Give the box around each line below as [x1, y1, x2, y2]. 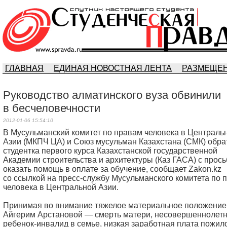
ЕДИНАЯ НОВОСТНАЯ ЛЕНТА [54, 64, 172, 72]
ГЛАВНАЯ [5, 64, 44, 72]
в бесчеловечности [3, 102, 100, 115]
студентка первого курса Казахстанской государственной [3, 146, 217, 155]
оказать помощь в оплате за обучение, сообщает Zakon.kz [3, 165, 221, 173]
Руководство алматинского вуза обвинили [3, 89, 221, 101]
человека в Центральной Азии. [3, 183, 119, 192]
